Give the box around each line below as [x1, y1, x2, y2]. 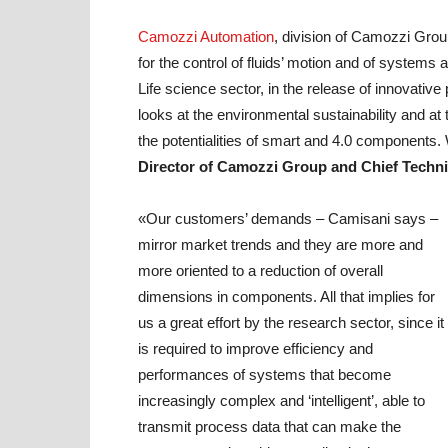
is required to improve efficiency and [138, 340, 373, 357]
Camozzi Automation [138, 28, 274, 45]
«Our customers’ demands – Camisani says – [138, 210, 438, 227]
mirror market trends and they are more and [138, 236, 423, 253]
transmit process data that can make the [138, 418, 401, 435]
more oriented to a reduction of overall [138, 262, 383, 279]
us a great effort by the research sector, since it [138, 314, 444, 331]
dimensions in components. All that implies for [138, 288, 435, 305]
